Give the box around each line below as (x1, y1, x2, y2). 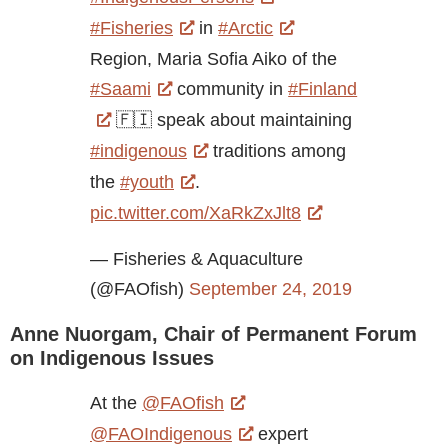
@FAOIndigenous (90, 423, 232, 444)
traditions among (208, 141, 347, 162)
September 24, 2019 (189, 278, 352, 299)
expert (253, 423, 309, 444)
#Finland (288, 79, 358, 100)
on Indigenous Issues (10, 346, 214, 369)
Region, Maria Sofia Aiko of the (90, 49, 337, 70)
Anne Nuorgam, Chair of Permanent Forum (10, 322, 417, 345)
